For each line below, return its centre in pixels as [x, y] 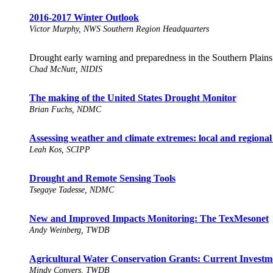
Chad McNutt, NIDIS [66, 69]
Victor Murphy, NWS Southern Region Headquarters [119, 29]
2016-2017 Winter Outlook [84, 18]
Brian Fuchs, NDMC [65, 110]
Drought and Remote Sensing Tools [102, 179]
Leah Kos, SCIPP [60, 150]
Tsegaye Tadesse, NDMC [72, 190]
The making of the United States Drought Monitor [133, 98]
